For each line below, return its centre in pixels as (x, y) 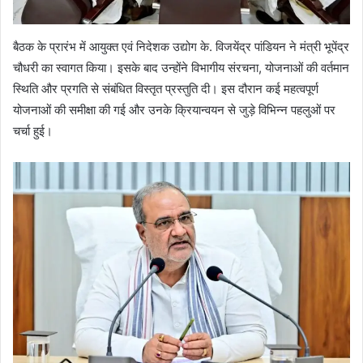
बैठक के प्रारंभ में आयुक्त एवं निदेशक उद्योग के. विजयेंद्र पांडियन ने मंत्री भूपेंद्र (181, 46)
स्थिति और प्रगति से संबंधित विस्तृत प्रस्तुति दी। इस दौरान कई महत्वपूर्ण (166, 88)
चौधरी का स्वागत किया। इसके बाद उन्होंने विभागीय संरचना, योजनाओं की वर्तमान (181, 67)
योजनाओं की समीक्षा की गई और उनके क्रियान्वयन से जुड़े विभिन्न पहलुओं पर (174, 109)
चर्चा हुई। (33, 130)
